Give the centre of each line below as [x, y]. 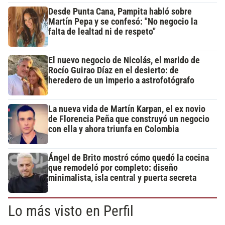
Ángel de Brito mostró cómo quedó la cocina [129, 158]
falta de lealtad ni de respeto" [102, 32]
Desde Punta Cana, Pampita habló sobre [120, 12]
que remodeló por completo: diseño [113, 168]
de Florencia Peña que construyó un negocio [129, 119]
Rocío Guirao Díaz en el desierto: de [114, 71]
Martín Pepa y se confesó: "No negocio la [123, 22]
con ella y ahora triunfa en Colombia [114, 129]
